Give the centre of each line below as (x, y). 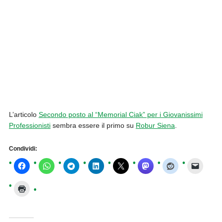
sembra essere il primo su (93, 126)
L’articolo (24, 115)
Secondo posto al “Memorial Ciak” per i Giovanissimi (120, 115)
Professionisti (29, 126)
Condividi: (23, 149)
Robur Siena (155, 126)
